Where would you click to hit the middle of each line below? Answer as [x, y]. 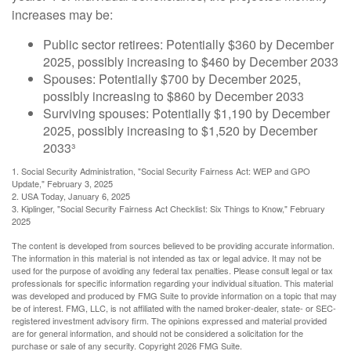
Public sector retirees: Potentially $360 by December [188, 45]
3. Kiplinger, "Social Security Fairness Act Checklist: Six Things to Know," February [168, 209]
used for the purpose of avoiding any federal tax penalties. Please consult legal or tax [172, 271]
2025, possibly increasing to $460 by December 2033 [191, 62]
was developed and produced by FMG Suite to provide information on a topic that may [174, 296]
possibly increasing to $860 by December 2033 [174, 96]
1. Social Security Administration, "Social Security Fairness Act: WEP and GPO [161, 171]
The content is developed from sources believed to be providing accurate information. [173, 246]
